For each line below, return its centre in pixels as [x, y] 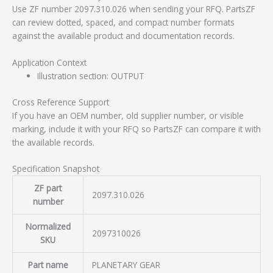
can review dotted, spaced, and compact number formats [123, 23]
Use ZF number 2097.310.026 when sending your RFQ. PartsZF [134, 9]
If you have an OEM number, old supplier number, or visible [128, 115]
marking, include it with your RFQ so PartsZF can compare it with [136, 129]
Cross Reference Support [61, 102]
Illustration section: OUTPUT [91, 76]
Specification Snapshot [56, 169]
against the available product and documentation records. [123, 36]
